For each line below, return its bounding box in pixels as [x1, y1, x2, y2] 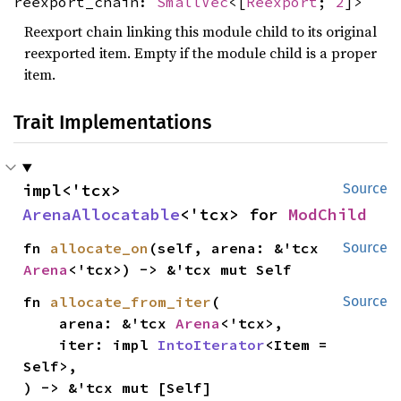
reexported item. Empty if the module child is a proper [24, 43, 377, 64]
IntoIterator [158, 336, 266, 354]
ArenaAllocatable [22, 204, 180, 226]
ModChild [288, 204, 367, 226]
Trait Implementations [13, 110, 211, 135]
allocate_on [50, 239, 149, 258]
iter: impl [59, 336, 158, 354]
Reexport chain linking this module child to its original [24, 21, 377, 42]
